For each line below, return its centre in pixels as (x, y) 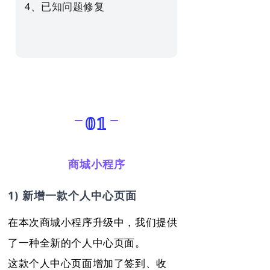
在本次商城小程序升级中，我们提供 (93, 221)
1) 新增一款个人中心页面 (72, 195)
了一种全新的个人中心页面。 (77, 242)
